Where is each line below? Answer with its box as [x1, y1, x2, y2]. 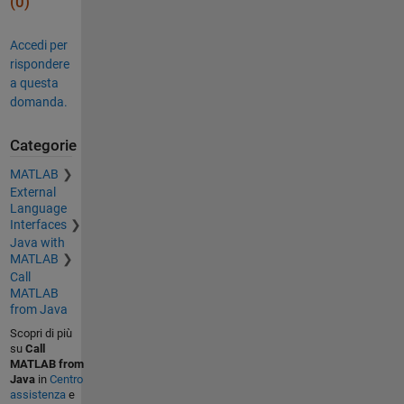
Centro [49, 372, 83, 386]
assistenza [9, 388, 66, 401]
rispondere [9, 56, 69, 71]
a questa [9, 75, 59, 90]
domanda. [9, 94, 68, 109]
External [9, 185, 56, 199]
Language [9, 201, 67, 216]
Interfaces [9, 217, 67, 232]
